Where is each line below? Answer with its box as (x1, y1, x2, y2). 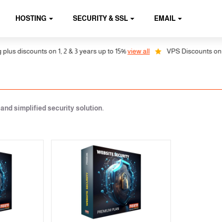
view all (118, 47, 141, 55)
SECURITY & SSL (73, 14, 128, 22)
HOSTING (15, 14, 47, 22)
